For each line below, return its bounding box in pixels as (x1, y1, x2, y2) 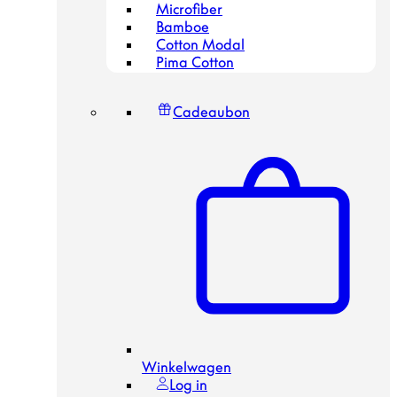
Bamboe (156, 18, 209, 35)
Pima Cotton (156, 53, 234, 71)
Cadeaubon (173, 103, 250, 121)
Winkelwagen (142, 358, 231, 376)
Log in (169, 376, 207, 393)
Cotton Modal (156, 35, 245, 53)
